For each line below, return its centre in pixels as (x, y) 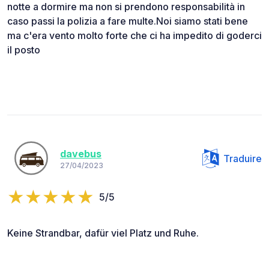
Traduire (243, 158)
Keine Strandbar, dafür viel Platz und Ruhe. (103, 233)
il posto (24, 50)
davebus (81, 154)
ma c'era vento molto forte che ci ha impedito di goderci (134, 35)
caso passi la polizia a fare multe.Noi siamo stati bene (128, 21)
